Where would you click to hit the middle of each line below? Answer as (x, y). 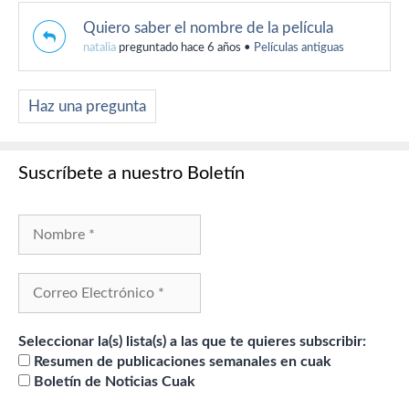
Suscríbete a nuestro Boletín (131, 174)
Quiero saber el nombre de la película (208, 28)
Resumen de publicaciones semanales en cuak (181, 362)
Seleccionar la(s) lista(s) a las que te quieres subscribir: (192, 342)
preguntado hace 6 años (178, 48)
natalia (100, 48)
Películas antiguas (299, 48)
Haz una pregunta (87, 107)
